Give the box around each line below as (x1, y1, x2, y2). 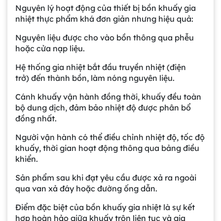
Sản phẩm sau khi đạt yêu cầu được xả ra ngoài (15, 173, 196, 183)
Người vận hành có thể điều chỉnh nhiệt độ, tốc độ (15, 132, 205, 143)
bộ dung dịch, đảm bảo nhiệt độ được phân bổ (15, 103, 191, 113)
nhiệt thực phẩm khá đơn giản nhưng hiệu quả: (15, 14, 193, 24)
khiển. (15, 154, 38, 164)
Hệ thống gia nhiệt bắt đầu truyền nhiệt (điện (15, 62, 186, 73)
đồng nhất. (15, 113, 57, 124)
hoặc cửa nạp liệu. (15, 43, 85, 54)
